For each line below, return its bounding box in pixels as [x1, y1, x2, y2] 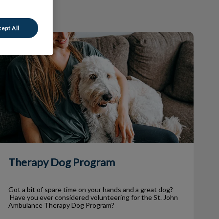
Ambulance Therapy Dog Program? [8, 200, 114, 209]
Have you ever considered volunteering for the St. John [8, 193, 178, 201]
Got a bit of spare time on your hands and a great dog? [8, 185, 173, 194]
